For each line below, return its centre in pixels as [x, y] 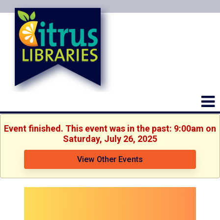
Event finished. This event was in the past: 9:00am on [110, 128]
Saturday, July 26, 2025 [110, 139]
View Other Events [110, 159]
